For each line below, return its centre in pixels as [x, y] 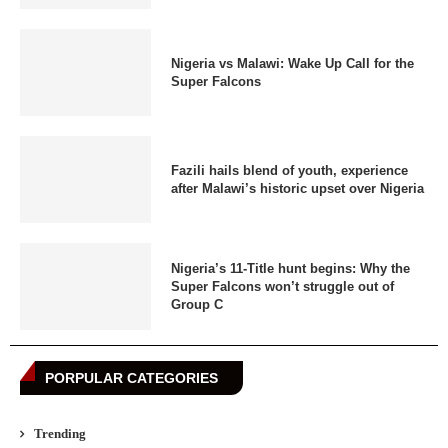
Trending [60, 434]
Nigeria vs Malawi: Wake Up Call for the [292, 63]
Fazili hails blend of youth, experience [289, 170]
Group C [196, 304]
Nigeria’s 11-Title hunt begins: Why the [290, 268]
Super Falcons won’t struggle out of [282, 286]
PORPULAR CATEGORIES [131, 378]
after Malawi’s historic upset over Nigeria [297, 188]
